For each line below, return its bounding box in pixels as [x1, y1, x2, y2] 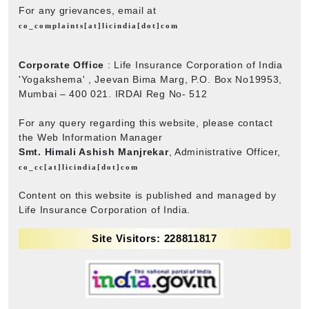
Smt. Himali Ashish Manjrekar [19, 146, 169, 157]
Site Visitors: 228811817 [92, 232, 217, 244]
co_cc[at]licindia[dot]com [19, 162, 139, 171]
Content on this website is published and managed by [19, 189, 277, 201]
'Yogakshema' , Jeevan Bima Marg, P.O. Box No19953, [19, 73, 283, 85]
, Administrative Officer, [168, 146, 281, 157]
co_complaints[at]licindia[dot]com [19, 21, 179, 30]
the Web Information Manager [19, 131, 163, 143]
